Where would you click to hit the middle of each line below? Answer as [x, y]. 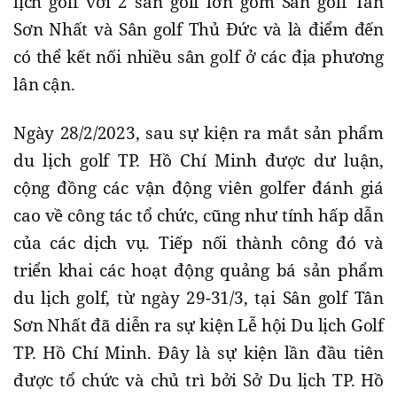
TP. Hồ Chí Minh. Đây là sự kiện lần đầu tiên [198, 353]
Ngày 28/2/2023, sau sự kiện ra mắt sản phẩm [198, 133]
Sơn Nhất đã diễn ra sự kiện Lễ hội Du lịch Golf [198, 326]
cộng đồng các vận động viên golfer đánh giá [198, 188]
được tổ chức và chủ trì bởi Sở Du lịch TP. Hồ [198, 381]
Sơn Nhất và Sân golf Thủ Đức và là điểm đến [198, 30]
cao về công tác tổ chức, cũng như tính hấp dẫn [198, 216]
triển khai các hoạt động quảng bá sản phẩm [198, 271]
